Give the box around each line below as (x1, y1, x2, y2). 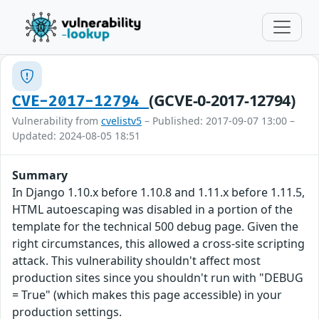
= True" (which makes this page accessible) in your (12, 287, 282, 303)
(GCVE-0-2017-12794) (148, 90, 296, 110)
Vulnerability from (12, 114, 101, 127)
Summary (12, 167, 68, 183)
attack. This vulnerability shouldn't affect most (12, 253, 261, 268)
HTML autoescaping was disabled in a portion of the (12, 202, 293, 217)
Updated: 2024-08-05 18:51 (12, 129, 140, 142)
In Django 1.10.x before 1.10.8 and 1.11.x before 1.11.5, (12, 184, 305, 200)
